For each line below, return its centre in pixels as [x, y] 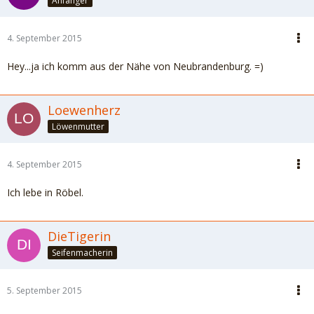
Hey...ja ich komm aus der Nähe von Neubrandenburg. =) [135, 66]
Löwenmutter [78, 126]
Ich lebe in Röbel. [45, 192]
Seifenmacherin [82, 252]
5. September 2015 [45, 291]
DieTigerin [79, 236]
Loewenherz [84, 110]
